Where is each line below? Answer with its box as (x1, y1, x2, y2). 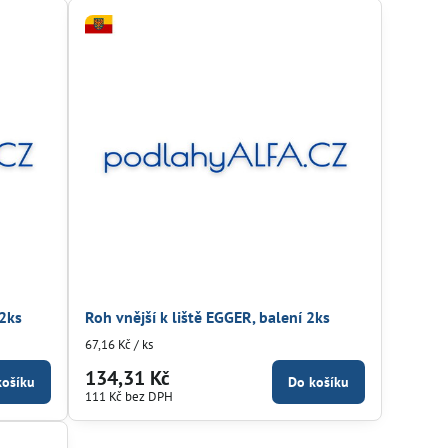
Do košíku (288, 373, 350, 392)
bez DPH (125, 388, 174, 406)
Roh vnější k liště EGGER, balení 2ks (85, 307, 331, 328)
